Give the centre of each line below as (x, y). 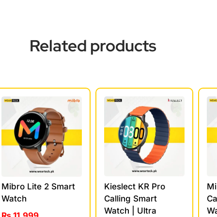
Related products (93, 46)
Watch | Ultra (130, 210)
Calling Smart (130, 198)
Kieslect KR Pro (134, 186)
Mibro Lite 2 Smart (39, 187)
